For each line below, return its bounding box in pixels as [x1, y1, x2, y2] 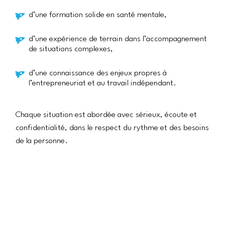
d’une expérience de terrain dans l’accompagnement [28, 35, 207, 43]
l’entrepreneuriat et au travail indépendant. [28, 79, 176, 87]
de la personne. [16, 137, 68, 145]
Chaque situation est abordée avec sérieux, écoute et [16, 110, 197, 119]
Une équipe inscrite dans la [16, 204, 189, 217]
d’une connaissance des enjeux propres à [28, 69, 167, 77]
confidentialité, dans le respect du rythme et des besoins [16, 124, 209, 132]
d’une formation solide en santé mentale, [28, 11, 167, 19]
